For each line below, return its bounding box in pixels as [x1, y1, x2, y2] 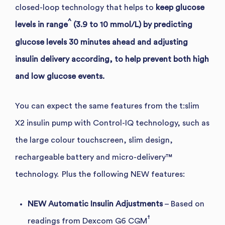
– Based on [163, 199, 204, 208]
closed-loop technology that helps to [15, 3, 154, 12]
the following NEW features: [76, 170, 185, 178]
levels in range [15, 20, 68, 29]
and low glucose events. [15, 72, 104, 80]
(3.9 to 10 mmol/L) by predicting [71, 20, 192, 29]
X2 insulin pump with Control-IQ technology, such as [15, 119, 209, 127]
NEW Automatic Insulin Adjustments [28, 199, 163, 208]
